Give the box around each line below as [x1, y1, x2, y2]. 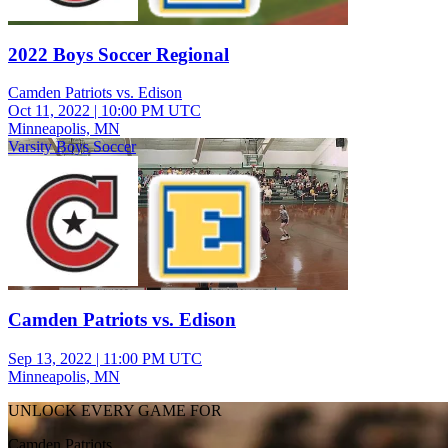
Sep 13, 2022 [8, 349, 92, 367]
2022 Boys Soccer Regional [8, 43, 229, 65]
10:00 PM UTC [101, 102, 201, 120]
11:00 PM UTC [103, 349, 202, 367]
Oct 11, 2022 [8, 102, 90, 120]
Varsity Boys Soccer [8, 138, 136, 156]
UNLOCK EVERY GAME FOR [8, 401, 222, 419]
